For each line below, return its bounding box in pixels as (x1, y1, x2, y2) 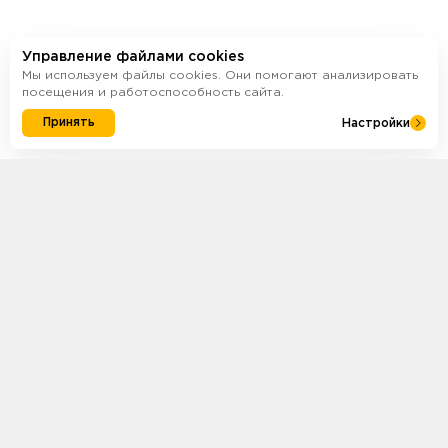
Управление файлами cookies (22, 51, 244, 63)
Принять (42, 117, 95, 128)
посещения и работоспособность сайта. (22, 87, 284, 98)
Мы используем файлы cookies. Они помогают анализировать (22, 70, 418, 81)
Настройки (342, 117, 410, 129)
